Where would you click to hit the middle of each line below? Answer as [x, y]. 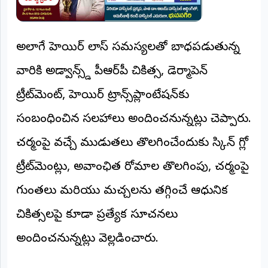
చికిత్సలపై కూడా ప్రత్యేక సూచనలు [97, 216]
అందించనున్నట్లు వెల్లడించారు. [87, 240]
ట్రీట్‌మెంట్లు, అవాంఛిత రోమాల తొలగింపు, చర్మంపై [133, 168]
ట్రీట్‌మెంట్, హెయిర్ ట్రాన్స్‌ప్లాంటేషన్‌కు [103, 96]
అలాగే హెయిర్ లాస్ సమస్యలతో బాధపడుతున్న [128, 48]
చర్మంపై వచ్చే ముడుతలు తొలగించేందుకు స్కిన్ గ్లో [132, 144]
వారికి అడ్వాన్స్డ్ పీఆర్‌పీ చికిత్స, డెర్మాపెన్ [112, 72]
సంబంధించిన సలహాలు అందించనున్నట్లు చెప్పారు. [134, 120]
